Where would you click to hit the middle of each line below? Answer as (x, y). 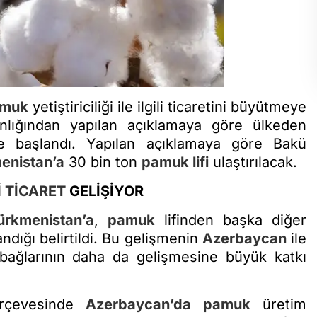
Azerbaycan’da (139, 304)
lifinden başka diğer (231, 220)
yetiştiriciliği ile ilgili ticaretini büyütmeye (167, 106)
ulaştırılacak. (253, 162)
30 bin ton (103, 162)
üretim (278, 304)
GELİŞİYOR (105, 191)
